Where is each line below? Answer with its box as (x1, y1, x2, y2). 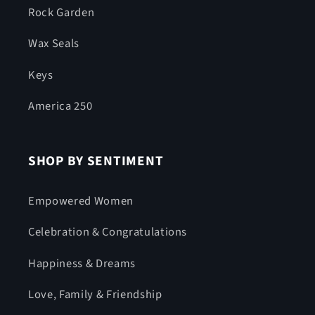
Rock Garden (28, 4, 95, 21)
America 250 (28, 98, 93, 115)
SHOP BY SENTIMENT (28, 151, 164, 172)
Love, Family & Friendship (28, 286, 162, 304)
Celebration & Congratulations (28, 224, 188, 241)
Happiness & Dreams (28, 255, 136, 272)
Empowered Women (28, 192, 134, 210)
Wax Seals (28, 35, 79, 53)
